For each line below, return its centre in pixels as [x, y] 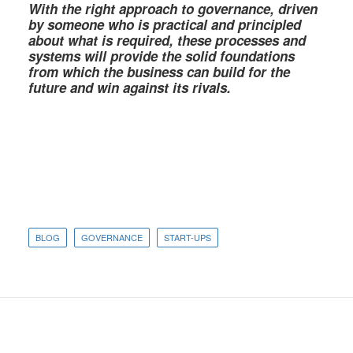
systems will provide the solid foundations [162, 56]
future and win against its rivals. [130, 87]
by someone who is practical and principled [165, 24]
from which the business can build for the [159, 72]
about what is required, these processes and [167, 40]
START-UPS [188, 237]
